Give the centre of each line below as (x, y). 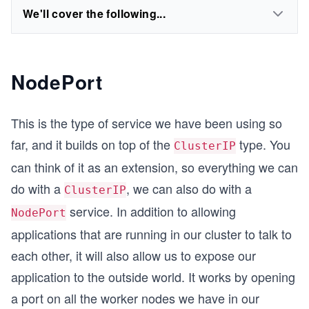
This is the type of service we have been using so (147, 123)
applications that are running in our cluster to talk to (151, 234)
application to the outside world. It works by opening (153, 277)
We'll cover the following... (94, 13)
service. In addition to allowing (151, 211)
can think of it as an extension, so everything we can (154, 167)
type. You (263, 144)
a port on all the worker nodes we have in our (135, 298)
